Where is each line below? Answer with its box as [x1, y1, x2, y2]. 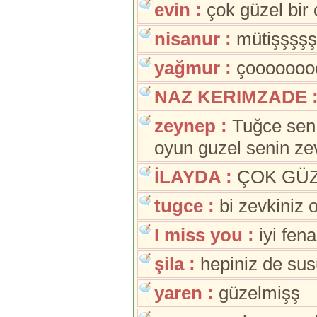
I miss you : [154, 224, 254, 245]
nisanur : [154, 28, 231, 49]
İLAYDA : [154, 166, 232, 187]
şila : [154, 253, 195, 274]
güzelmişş [214, 282, 300, 303]
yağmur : [154, 57, 231, 78]
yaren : [154, 282, 214, 303]
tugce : [154, 195, 214, 216]
